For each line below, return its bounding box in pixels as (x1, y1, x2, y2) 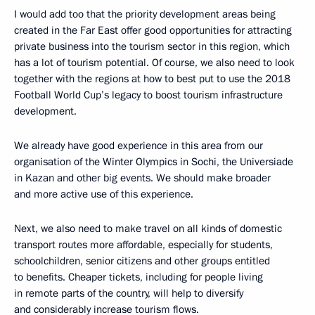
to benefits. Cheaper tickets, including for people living (14, 269, 263, 284)
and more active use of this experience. (14, 186, 193, 201)
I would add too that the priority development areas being (14, 6, 276, 21)
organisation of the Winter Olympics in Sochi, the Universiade (14, 154, 293, 169)
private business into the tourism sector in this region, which (14, 39, 290, 53)
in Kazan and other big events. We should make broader (14, 170, 271, 185)
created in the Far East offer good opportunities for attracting (14, 22, 292, 37)
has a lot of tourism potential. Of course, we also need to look (14, 55, 295, 70)
